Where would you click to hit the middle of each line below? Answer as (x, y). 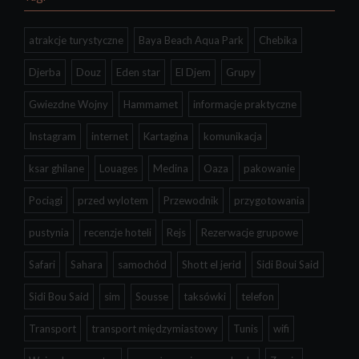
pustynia (49, 233)
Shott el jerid (212, 265)
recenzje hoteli (118, 233)
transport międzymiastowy (155, 329)
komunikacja (233, 137)
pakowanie (269, 169)
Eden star (138, 73)
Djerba (45, 73)
